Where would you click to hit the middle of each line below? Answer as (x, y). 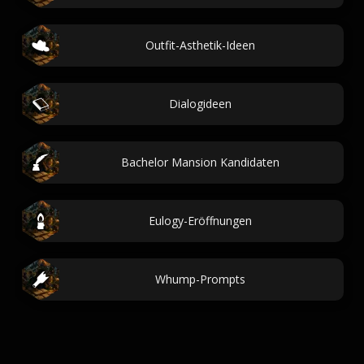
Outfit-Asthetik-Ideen (200, 45)
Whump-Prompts (200, 279)
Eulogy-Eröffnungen (200, 221)
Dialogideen (200, 104)
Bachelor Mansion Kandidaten (200, 162)
